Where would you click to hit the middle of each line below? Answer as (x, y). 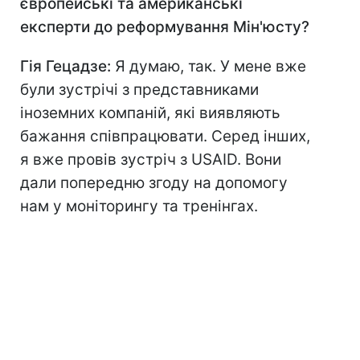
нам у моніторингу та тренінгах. (139, 207)
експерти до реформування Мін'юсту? (165, 27)
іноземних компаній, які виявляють (150, 113)
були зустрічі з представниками (139, 90)
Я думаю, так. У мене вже (211, 67)
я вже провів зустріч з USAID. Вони (151, 160)
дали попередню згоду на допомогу (154, 183)
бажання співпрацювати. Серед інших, (165, 137)
